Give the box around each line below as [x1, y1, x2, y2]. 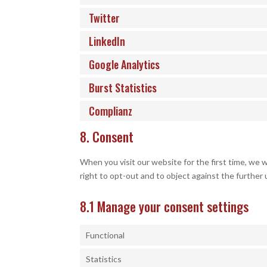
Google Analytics [89, 57, 160, 72]
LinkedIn [89, 33, 126, 49]
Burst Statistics [89, 80, 157, 95]
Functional [86, 230, 125, 240]
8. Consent [80, 127, 134, 146]
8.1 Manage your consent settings [80, 197, 249, 216]
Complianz [89, 103, 133, 119]
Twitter [89, 10, 120, 26]
